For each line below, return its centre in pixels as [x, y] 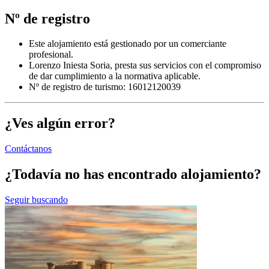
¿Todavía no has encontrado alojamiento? [133, 174]
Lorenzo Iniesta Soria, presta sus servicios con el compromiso [145, 65]
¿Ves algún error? [60, 123]
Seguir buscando [36, 200]
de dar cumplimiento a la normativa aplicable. [115, 76]
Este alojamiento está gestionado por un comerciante [128, 44]
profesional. [51, 55]
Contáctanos [28, 149]
